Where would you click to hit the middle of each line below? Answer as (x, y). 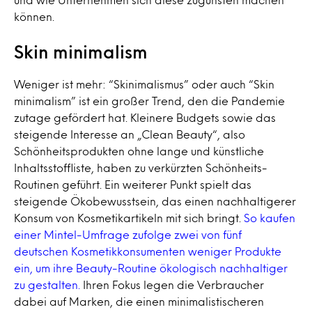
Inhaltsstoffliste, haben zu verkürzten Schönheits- (141, 167)
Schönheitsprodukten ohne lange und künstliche (139, 151)
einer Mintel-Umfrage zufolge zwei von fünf (128, 234)
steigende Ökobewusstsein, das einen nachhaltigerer (155, 201)
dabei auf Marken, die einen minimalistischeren (139, 301)
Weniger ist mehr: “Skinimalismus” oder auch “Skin (144, 84)
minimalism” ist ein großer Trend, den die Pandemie (149, 101)
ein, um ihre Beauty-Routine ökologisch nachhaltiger (151, 268)
